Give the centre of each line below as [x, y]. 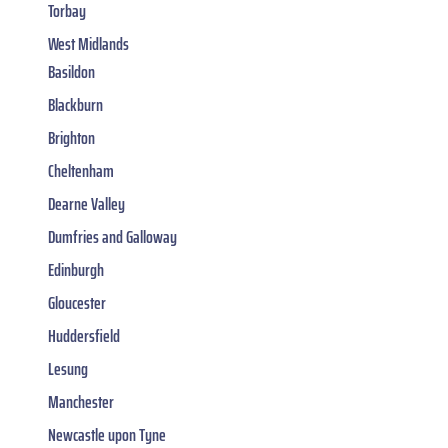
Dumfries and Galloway [112, 237]
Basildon [71, 72]
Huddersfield [84, 336]
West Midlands [88, 44]
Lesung [68, 369]
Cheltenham [81, 171]
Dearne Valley [86, 204]
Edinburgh [76, 270]
